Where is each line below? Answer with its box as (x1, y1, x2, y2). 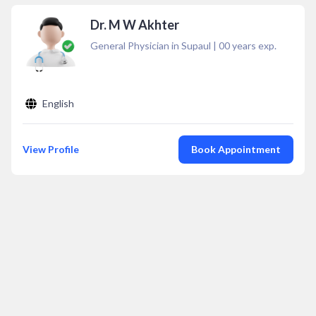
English (42, 97, 74, 109)
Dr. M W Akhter (90, 17, 179, 32)
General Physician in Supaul (90, 39, 211, 51)
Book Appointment (191, 143, 281, 155)
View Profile (23, 143, 79, 155)
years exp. (230, 39, 276, 51)
